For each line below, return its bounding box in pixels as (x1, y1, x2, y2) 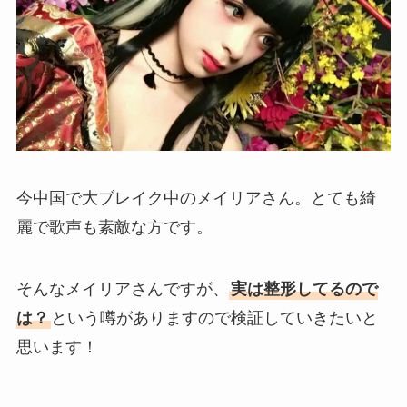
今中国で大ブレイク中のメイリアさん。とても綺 (15, 188, 376, 207)
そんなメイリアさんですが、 (15, 279, 229, 298)
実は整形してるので (230, 279, 378, 298)
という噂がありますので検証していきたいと (50, 308, 378, 327)
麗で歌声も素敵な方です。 (15, 217, 213, 236)
